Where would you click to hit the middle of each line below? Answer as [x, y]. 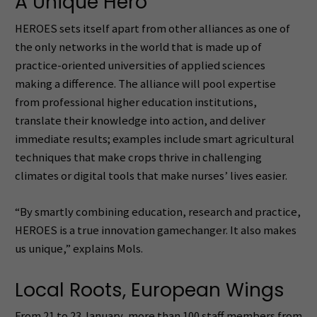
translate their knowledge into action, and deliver [140, 120]
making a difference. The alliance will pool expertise [145, 83]
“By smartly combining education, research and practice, [157, 212]
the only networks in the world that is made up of [138, 47]
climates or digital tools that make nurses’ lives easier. [151, 175]
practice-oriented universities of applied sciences [140, 65]
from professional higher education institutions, [136, 102]
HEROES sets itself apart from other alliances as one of [152, 28]
